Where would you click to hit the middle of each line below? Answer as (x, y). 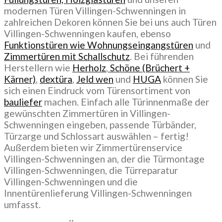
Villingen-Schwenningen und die (71, 182)
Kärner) (20, 79)
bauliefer (23, 102)
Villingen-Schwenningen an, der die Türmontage (104, 159)
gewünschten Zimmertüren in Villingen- (87, 113)
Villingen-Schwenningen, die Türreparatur (91, 170)
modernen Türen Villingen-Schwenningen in (95, 11)
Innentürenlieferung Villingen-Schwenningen (98, 193)
